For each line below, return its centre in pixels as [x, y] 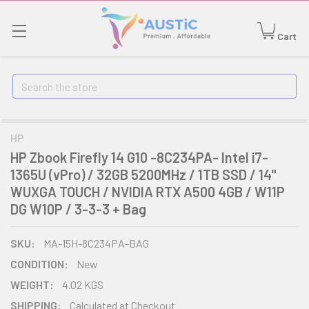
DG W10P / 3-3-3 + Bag [78, 209]
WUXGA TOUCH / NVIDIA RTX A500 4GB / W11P [148, 192]
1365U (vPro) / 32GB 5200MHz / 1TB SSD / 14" [143, 175]
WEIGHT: [32, 285]
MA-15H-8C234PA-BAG [96, 243]
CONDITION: [39, 264]
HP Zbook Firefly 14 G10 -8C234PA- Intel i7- [139, 157]
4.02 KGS [83, 285]
